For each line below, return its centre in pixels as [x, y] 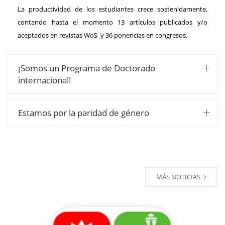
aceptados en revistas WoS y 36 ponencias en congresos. [102, 35]
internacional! [45, 80]
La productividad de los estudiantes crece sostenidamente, [113, 9]
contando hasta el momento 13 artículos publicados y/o [113, 22]
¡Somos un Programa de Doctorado [87, 68]
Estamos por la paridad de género [84, 113]
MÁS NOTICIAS [179, 177]
